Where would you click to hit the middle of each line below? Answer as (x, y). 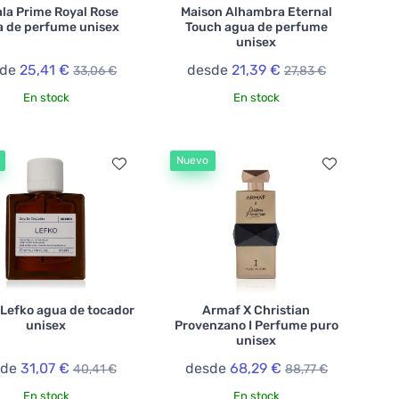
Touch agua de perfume (256, 27)
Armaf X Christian (256, 310)
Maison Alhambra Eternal (256, 12)
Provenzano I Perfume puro (256, 325)
